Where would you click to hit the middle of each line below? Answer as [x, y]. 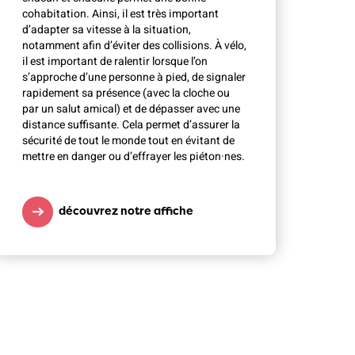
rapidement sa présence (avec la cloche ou [126, 93]
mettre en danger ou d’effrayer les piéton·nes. [134, 156]
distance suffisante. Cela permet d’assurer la [132, 124]
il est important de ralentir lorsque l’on [115, 61]
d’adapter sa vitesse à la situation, [107, 29]
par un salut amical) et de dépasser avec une [132, 109]
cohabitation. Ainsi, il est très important [121, 13]
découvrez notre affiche [126, 210]
